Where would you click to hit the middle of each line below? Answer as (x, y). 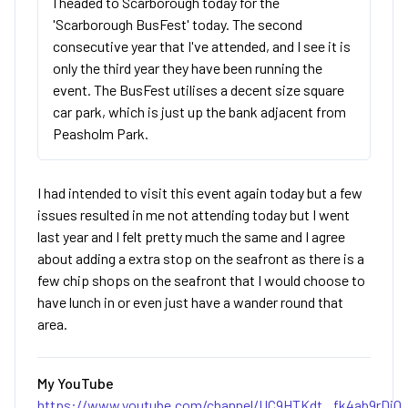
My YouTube (76, 383)
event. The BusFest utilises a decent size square (199, 90)
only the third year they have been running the (188, 68)
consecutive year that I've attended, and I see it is (202, 46)
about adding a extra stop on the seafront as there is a (201, 259)
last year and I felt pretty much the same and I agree (191, 237)
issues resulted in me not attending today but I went (194, 215)
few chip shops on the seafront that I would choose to (201, 280)
